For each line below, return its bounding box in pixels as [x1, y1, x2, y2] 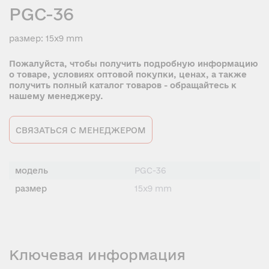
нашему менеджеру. [9, 91, 103, 101]
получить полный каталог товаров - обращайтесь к [9, 80, 237, 90]
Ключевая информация [9, 246, 186, 262]
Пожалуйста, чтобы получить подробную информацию [9, 58, 258, 68]
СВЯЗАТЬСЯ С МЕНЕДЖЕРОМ [16, 125, 146, 135]
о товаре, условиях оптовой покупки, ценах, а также [9, 69, 247, 79]
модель [15, 165, 48, 175]
